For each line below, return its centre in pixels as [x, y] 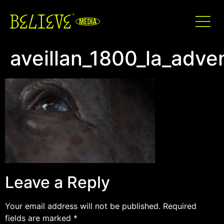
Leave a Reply [57, 182]
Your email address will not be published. [83, 206]
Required [180, 206]
